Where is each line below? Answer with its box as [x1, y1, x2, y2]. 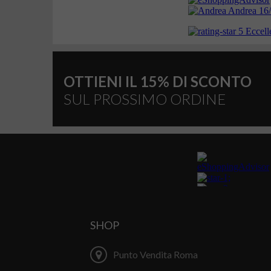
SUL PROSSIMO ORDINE [64, 90, 226, 108]
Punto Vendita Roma [113, 249, 198, 261]
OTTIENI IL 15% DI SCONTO [64, 72, 252, 90]
